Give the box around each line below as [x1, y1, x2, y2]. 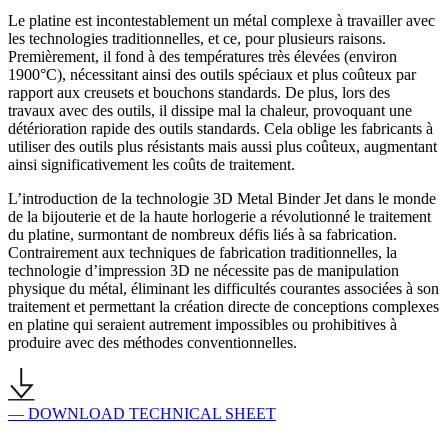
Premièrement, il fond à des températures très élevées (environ [8, 47, 397, 65]
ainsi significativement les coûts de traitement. [8, 155, 295, 173]
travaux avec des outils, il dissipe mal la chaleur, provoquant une [8, 101, 412, 119]
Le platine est [8, 11, 96, 29]
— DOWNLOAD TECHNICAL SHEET [8, 404, 276, 422]
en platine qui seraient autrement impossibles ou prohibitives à [8, 315, 397, 333]
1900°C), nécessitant [8, 65, 142, 83]
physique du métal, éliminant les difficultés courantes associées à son [8, 279, 439, 297]
